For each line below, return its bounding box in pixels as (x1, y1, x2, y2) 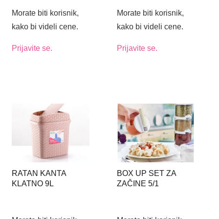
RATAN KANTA (12, 169, 66, 178)
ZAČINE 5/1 (116, 179, 159, 188)
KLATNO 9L (12, 179, 54, 188)
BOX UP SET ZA (116, 169, 176, 178)
